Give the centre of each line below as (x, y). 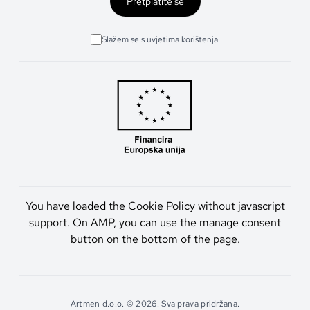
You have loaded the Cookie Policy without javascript (155, 206)
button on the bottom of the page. (155, 239)
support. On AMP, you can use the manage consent (155, 223)
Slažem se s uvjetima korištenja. (161, 39)
